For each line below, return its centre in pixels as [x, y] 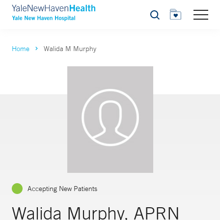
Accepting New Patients [62, 189]
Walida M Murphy [70, 49]
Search [160, 17]
